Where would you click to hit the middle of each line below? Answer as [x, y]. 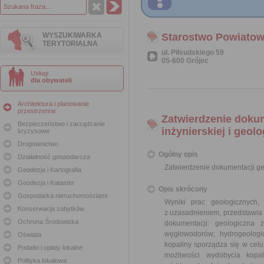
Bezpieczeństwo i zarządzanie [61, 124]
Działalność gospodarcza [54, 157]
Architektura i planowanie [53, 104]
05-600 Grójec [185, 61]
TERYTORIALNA [70, 44]
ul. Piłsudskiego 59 [193, 52]
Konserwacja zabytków [51, 209]
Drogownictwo [38, 144]
